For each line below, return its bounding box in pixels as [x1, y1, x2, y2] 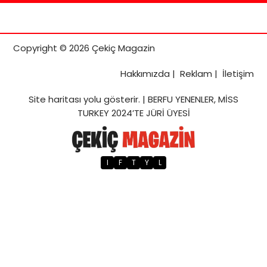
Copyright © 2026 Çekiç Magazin [13, 41, 155, 54]
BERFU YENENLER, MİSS [148, 92, 238, 105]
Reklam [180, 67, 212, 80]
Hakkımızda [120, 67, 170, 80]
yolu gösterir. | [81, 92, 148, 105]
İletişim [222, 67, 254, 80]
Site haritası [29, 92, 81, 105]
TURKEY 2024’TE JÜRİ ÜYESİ [77, 106, 190, 119]
